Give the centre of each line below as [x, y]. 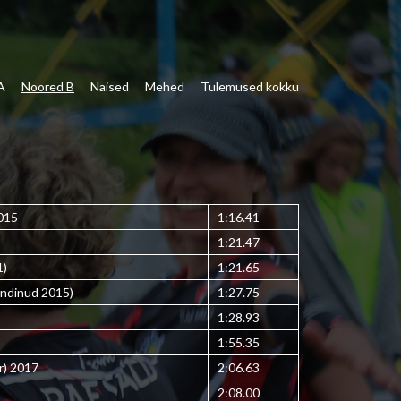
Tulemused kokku [250, 86]
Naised [110, 86]
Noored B [48, 86]
